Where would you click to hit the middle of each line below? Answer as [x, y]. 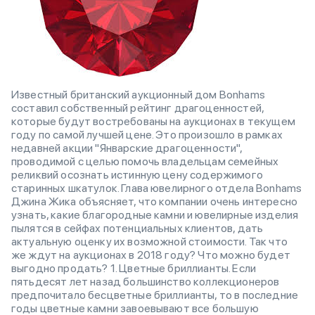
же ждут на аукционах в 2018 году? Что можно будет [151, 255]
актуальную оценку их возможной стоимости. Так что [149, 242]
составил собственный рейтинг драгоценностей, [138, 108]
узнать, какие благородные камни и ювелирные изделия [155, 215]
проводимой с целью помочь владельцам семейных [145, 161]
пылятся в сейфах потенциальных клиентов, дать [137, 228]
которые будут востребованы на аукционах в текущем [153, 121]
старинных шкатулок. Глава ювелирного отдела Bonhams [157, 188]
